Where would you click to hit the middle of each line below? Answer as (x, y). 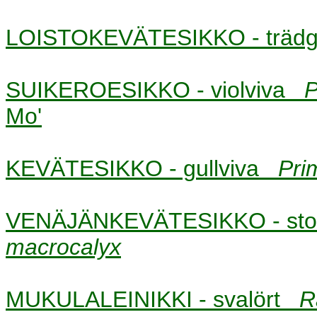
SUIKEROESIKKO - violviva (155, 90)
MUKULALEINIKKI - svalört (152, 299)
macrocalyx (63, 247)
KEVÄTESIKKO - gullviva (142, 168)
